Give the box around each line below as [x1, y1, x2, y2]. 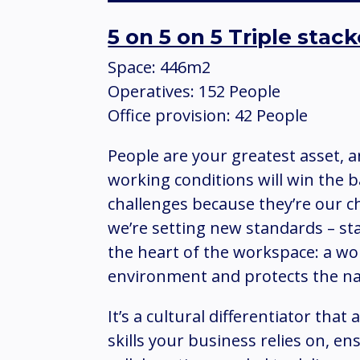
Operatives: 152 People [108, 80, 281, 102]
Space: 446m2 [108, 55, 211, 78]
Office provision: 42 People [108, 104, 309, 126]
